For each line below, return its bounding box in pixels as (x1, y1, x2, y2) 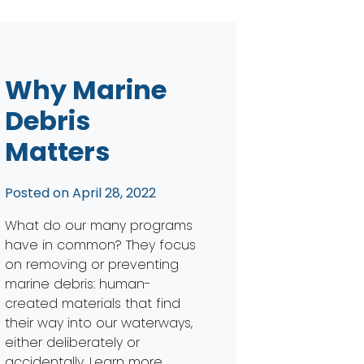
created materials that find (4, 293, 180, 313)
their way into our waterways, (4, 313, 193, 332)
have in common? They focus (4, 235, 196, 254)
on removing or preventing (4, 254, 179, 274)
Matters (4, 132, 110, 170)
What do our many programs (4, 215, 193, 235)
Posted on (4, 183, 72, 202)
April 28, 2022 (71, 183, 156, 202)
